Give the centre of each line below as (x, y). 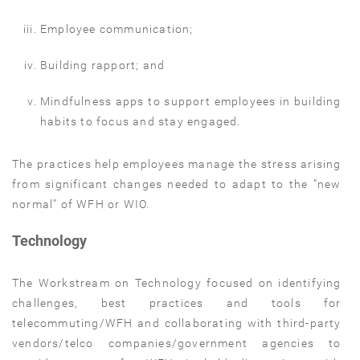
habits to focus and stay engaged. (141, 121)
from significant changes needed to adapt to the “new (177, 184)
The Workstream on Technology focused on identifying (177, 282)
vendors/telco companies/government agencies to (177, 343)
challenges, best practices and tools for (177, 303)
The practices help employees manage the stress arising (177, 164)
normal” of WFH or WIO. (81, 204)
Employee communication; (117, 29)
